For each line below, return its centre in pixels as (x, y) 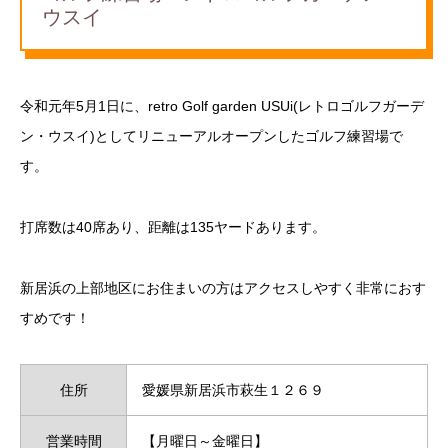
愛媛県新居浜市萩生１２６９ (233, 389)
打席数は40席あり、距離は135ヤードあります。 (173, 227)
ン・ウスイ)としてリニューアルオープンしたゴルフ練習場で (211, 136)
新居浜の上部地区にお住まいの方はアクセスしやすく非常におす (223, 287)
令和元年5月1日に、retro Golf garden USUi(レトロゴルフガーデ (222, 106)
